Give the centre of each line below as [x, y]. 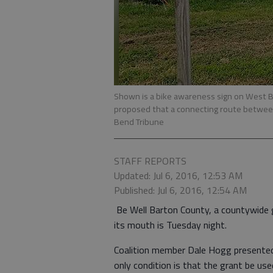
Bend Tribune [139, 122]
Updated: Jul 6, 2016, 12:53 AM [178, 175]
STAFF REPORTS [150, 161]
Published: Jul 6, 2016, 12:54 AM [180, 190]
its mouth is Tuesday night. [170, 225]
